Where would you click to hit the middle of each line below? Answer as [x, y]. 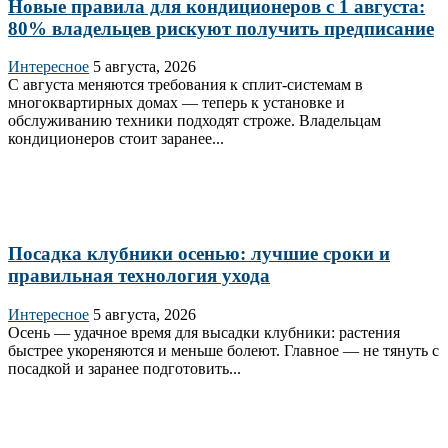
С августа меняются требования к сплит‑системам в [185, 85]
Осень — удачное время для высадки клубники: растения [204, 332]
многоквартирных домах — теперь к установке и [176, 103]
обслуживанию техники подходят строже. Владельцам [194, 121]
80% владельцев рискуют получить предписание [221, 28]
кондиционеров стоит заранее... [116, 139]
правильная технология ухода [139, 276]
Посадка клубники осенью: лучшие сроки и [199, 254]
